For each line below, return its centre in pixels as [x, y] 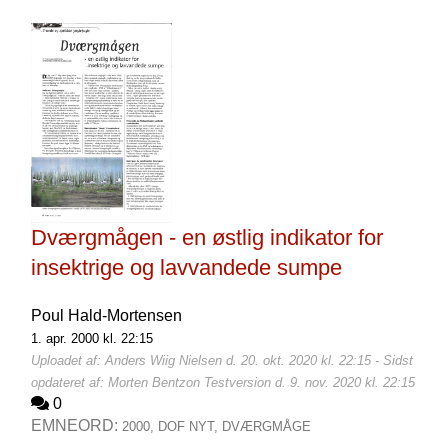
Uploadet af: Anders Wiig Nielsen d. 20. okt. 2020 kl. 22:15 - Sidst [221, 360]
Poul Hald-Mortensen [106, 315]
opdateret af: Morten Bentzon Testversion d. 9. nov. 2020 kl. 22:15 [222, 382]
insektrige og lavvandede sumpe [186, 267]
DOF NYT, [189, 426]
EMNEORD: [76, 425]
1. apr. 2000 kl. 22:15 [91, 338]
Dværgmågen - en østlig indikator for [206, 237]
